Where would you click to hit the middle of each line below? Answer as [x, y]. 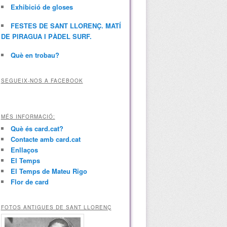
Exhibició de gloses [42, 7]
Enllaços [24, 150]
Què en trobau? [35, 55]
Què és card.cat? [37, 129]
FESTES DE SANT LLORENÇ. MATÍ [66, 26]
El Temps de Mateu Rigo [49, 171]
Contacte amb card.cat [45, 139]
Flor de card [29, 182]
